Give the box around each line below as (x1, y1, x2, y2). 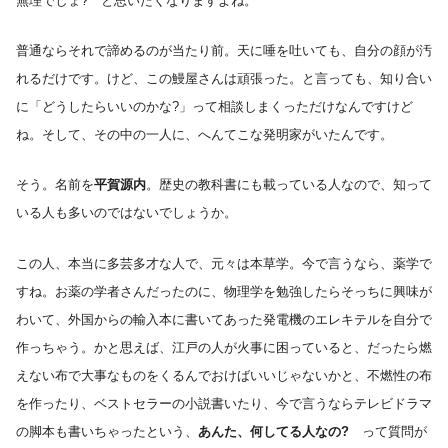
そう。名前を (16, 177, 94, 193)
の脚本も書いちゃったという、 (16, 423, 198, 439)
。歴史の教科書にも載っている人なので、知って (146, 177, 432, 193)
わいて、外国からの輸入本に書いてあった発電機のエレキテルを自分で (16, 311, 432, 327)
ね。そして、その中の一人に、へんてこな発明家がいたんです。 (16, 126, 393, 142)
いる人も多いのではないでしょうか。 (16, 205, 237, 221)
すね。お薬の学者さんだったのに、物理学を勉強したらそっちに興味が (16, 283, 432, 299)
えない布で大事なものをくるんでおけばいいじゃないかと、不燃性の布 (16, 367, 432, 383)
